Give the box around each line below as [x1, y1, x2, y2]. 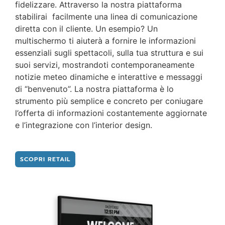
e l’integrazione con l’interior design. [15, 120, 152, 131]
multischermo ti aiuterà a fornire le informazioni [15, 36, 196, 46]
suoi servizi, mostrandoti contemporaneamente [15, 60, 194, 70]
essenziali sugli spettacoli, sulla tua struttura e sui [15, 48, 203, 58]
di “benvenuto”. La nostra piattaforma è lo [15, 84, 174, 94]
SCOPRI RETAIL [20, 155, 70, 164]
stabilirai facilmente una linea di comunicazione [15, 12, 197, 22]
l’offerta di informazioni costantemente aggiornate [15, 108, 207, 119]
